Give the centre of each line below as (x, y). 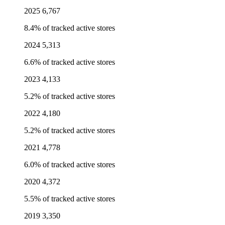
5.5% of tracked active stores (70, 199)
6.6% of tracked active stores (70, 62)
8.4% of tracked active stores (70, 28)
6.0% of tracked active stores (70, 165)
